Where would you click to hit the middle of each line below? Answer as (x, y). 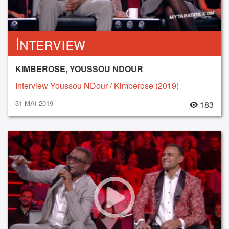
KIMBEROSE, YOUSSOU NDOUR (79, 68)
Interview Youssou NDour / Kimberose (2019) (97, 85)
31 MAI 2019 (34, 103)
